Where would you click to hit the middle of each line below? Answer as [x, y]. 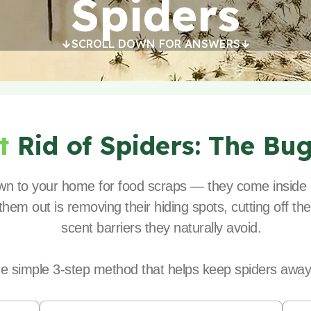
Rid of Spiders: [109, 145]
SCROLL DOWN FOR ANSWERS [155, 44]
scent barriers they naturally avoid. [161, 228]
